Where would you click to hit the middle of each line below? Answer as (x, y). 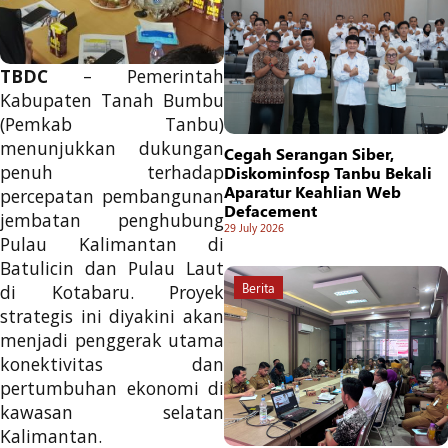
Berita (258, 287)
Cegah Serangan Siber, (309, 153)
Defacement (270, 210)
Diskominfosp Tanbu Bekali (328, 172)
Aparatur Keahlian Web (312, 191)
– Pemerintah (136, 76)
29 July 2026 (254, 227)
